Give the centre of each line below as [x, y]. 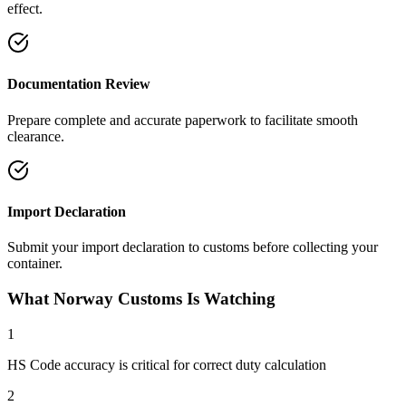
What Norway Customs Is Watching [141, 298]
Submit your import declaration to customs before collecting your [193, 247]
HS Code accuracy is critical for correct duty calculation [167, 364]
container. [35, 264]
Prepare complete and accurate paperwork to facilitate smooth [183, 120]
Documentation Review [79, 84]
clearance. [36, 136]
